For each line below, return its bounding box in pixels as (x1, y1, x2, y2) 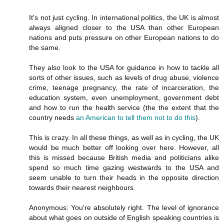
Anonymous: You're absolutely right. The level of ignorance (29, 203, 219, 211)
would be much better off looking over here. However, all (29, 143, 219, 151)
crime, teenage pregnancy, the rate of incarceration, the (29, 83, 219, 91)
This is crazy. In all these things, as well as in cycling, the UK (29, 133, 219, 141)
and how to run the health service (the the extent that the (29, 103, 219, 111)
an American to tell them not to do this (76, 113, 195, 121)
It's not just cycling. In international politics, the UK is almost (29, 13, 219, 21)
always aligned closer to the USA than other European (29, 23, 219, 31)
